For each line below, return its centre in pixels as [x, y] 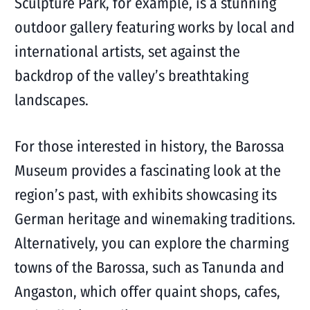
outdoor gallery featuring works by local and [154, 27]
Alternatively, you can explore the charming [151, 243]
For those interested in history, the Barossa [149, 146]
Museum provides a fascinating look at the [147, 171]
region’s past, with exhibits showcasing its [145, 195]
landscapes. [51, 100]
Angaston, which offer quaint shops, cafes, [147, 292]
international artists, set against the [127, 52]
